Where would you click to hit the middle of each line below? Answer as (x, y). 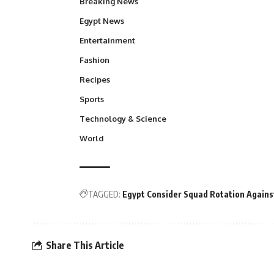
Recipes (95, 79)
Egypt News (102, 20)
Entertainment (107, 40)
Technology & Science (123, 118)
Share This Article (85, 246)
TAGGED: (104, 194)
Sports (92, 99)
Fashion (94, 60)
